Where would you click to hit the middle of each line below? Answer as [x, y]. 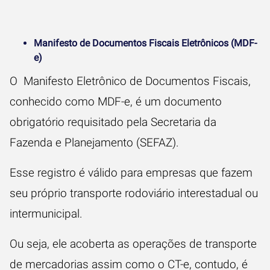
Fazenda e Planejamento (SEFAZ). [96, 143]
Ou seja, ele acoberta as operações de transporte [133, 244]
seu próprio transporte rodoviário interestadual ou [134, 193]
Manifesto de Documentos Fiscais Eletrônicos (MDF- [145, 43]
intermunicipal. [48, 214]
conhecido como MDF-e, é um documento [116, 102]
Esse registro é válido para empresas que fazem [131, 173]
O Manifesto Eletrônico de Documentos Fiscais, [130, 81]
